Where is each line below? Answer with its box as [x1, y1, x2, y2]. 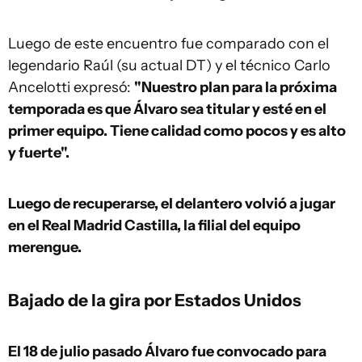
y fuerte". [8, 144, 69, 162]
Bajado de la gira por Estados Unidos [8, 289, 301, 310]
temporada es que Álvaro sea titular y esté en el [8, 100, 326, 118]
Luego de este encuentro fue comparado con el [8, 35, 329, 53]
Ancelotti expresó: [8, 78, 134, 96]
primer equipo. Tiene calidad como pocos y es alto [8, 122, 346, 140]
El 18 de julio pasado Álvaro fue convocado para [8, 343, 326, 360]
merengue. [8, 238, 82, 256]
